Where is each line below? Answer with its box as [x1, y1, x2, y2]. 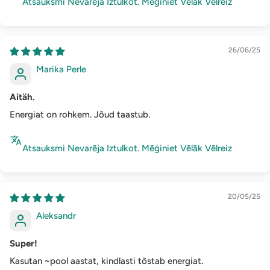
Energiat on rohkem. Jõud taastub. [10, 109, 150, 121]
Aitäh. [10, 92, 35, 103]
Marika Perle [36, 64, 86, 75]
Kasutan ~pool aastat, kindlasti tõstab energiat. [10, 256, 203, 267]
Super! [10, 238, 37, 250]
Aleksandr [36, 210, 76, 222]
